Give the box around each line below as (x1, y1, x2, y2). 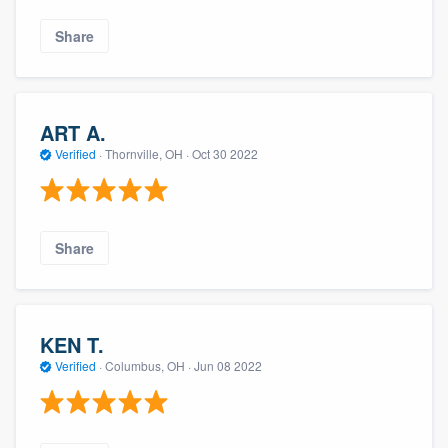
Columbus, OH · (102, 356, 194, 374)
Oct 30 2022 (192, 144, 258, 162)
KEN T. (40, 329, 104, 359)
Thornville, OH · (102, 144, 192, 162)
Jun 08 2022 (194, 356, 262, 374)
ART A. (40, 117, 106, 147)
